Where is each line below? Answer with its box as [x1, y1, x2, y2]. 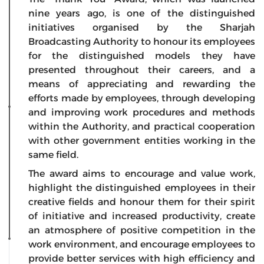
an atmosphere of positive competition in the [28, 225, 255, 236]
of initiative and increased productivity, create [28, 210, 255, 222]
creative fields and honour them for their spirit [28, 196, 255, 208]
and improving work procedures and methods [28, 107, 255, 118]
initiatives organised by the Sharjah [28, 22, 255, 34]
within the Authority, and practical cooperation [28, 121, 255, 133]
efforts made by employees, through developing [28, 93, 255, 104]
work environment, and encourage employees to [28, 239, 255, 250]
